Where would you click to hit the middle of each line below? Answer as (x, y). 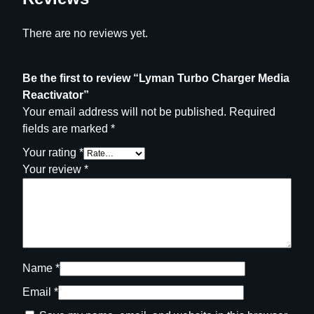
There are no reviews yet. (85, 33)
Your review (53, 169)
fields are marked (67, 128)
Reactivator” (56, 95)
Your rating (51, 152)
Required (252, 111)
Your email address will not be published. (124, 111)
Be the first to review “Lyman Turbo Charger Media (156, 78)
